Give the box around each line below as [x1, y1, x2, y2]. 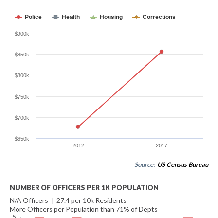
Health [62, 14, 80, 20]
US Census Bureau [157, 161, 208, 168]
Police [25, 14, 42, 20]
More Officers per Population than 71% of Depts [10, 205, 158, 213]
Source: [134, 161, 156, 168]
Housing [100, 14, 123, 20]
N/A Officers [10, 196, 50, 204]
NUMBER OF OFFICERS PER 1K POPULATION [10, 183, 159, 192]
